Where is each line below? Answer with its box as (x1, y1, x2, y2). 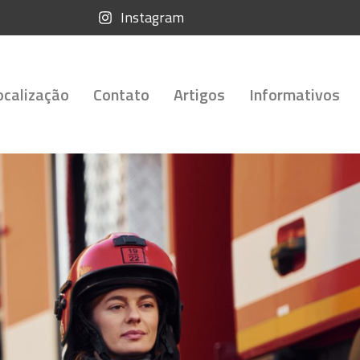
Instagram (120, 6, 184, 28)
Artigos (173, 81, 225, 107)
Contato (92, 81, 149, 107)
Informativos (248, 81, 340, 107)
